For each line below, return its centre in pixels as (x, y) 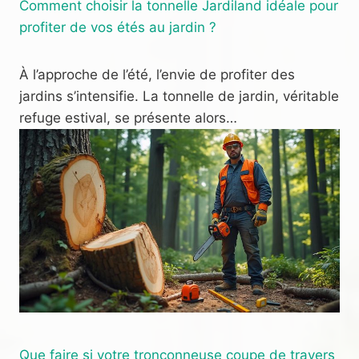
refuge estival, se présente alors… (128, 118)
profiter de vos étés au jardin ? (118, 28)
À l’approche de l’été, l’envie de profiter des (157, 75)
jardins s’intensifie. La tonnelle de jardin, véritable (179, 97)
